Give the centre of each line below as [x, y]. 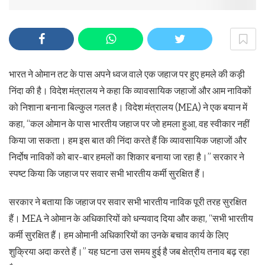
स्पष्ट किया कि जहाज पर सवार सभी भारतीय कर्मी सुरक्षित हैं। [107, 174]
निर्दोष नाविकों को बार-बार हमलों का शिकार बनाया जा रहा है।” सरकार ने [127, 157]
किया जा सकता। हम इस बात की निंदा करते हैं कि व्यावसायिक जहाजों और [128, 141]
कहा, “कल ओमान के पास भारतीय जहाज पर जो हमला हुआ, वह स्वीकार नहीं [129, 124]
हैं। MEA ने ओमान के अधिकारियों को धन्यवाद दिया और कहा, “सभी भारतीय [131, 219]
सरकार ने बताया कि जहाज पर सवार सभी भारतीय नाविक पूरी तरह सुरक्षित [128, 202]
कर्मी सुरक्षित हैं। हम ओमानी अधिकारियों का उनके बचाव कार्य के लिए [119, 235]
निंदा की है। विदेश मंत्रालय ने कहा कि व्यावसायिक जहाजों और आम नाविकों [130, 91]
